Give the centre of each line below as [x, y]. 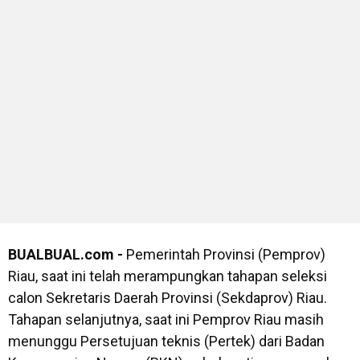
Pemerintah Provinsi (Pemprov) [226, 255]
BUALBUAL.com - [67, 255]
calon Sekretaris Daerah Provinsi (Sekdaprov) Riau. [168, 298]
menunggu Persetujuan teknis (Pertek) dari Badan [166, 342]
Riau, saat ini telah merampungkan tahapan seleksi [168, 276]
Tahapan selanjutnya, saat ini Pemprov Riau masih [166, 320]
